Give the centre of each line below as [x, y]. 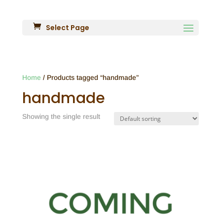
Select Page [67, 28]
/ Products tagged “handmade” [90, 77]
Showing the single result [61, 116]
